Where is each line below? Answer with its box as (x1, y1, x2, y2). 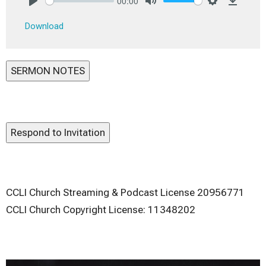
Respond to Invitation (11, 126, 105, 139)
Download (25, 21, 64, 32)
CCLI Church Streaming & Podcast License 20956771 (6, 186, 245, 199)
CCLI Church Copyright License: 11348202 (6, 204, 195, 216)
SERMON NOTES (11, 65, 85, 77)
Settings (213, 7, 244, 20)
